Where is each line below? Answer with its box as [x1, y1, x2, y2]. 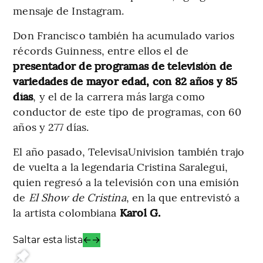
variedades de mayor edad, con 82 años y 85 [13, 73, 238, 88]
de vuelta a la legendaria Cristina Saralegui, [13, 159, 228, 174]
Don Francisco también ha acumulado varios [13, 27, 235, 42]
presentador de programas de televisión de [13, 58, 232, 73]
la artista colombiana [13, 204, 120, 220]
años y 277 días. [13, 119, 89, 134]
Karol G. [119, 204, 161, 220]
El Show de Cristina [28, 189, 126, 204]
